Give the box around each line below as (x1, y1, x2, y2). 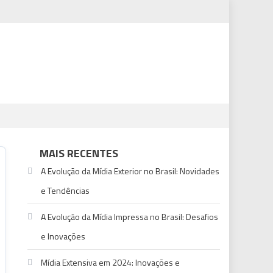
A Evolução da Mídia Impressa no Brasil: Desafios (41, 210, 219, 223)
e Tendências (41, 184, 90, 197)
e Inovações (41, 230, 86, 243)
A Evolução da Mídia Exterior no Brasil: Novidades (41, 165, 220, 177)
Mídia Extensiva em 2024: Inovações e (41, 256, 180, 269)
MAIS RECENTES (40, 145, 119, 161)
